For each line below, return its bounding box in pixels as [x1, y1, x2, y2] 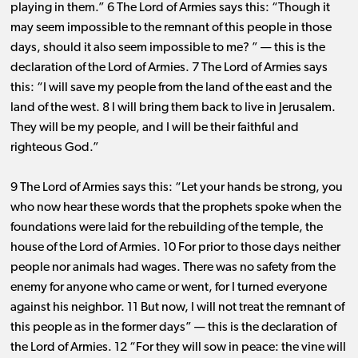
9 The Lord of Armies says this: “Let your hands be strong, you [10, 181, 343, 195]
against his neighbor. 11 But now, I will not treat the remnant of [10, 301, 344, 315]
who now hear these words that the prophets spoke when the [10, 201, 341, 215]
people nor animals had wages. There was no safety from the [10, 261, 336, 275]
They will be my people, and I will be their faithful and [10, 121, 299, 135]
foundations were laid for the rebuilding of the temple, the [10, 221, 323, 235]
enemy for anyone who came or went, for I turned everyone [10, 281, 327, 295]
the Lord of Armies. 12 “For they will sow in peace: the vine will [10, 341, 346, 355]
